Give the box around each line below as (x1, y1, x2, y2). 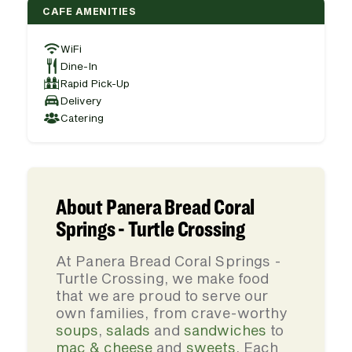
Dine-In (60, 59, 97, 72)
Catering (60, 111, 104, 124)
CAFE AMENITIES (42, 5, 136, 16)
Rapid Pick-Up (60, 76, 130, 90)
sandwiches (183, 321, 266, 339)
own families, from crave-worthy (56, 304, 288, 321)
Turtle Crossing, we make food (56, 269, 269, 287)
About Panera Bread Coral (56, 193, 255, 220)
